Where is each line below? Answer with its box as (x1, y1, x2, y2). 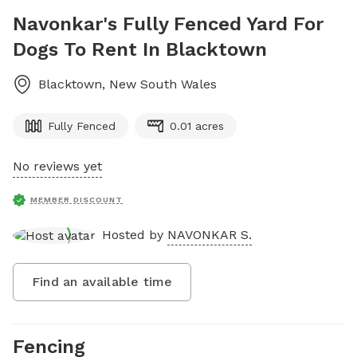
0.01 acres (170, 120, 224, 132)
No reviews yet (13, 159, 102, 174)
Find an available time (32, 273, 173, 289)
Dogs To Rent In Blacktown (13, 38, 267, 61)
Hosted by (102, 226, 167, 242)
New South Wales (109, 76, 217, 92)
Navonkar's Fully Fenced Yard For (13, 13, 324, 35)
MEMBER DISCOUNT (30, 195, 123, 204)
